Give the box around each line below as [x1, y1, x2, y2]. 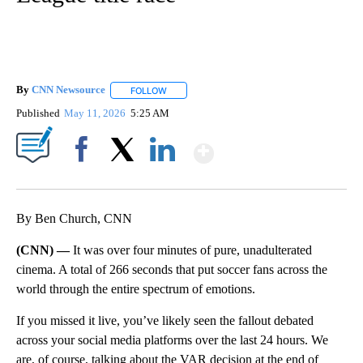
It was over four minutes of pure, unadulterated [73, 242, 312, 257]
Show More [212, 131, 341, 161]
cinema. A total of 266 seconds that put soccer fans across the [16, 262, 327, 276]
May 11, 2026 [64, 106, 129, 119]
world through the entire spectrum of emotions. [16, 281, 255, 296]
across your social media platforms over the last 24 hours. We [16, 332, 328, 347]
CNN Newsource [32, 83, 105, 96]
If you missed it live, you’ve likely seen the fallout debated [16, 313, 314, 327]
